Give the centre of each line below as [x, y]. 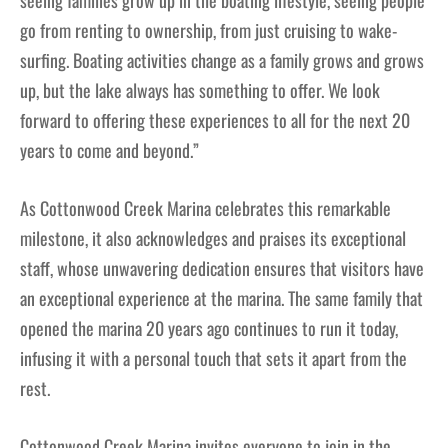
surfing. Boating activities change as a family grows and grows [222, 60]
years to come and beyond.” [109, 150]
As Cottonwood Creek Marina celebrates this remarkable [205, 208]
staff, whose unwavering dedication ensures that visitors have [222, 268]
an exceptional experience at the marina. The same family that [221, 298]
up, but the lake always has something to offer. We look [200, 90]
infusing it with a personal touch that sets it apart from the [213, 358]
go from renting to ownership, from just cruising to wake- [208, 30]
